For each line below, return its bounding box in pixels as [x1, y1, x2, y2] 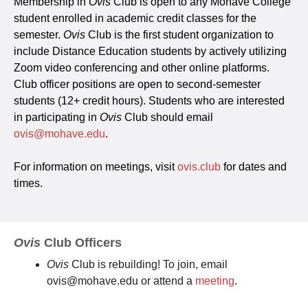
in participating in [14, 111, 100, 123]
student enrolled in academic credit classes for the [14, 12, 256, 24]
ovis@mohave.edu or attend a [47, 275, 195, 287]
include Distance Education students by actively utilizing [14, 45, 287, 57]
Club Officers [41, 236, 125, 250]
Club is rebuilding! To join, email [69, 258, 228, 270]
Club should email [122, 111, 213, 123]
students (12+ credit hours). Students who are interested [14, 95, 285, 107]
